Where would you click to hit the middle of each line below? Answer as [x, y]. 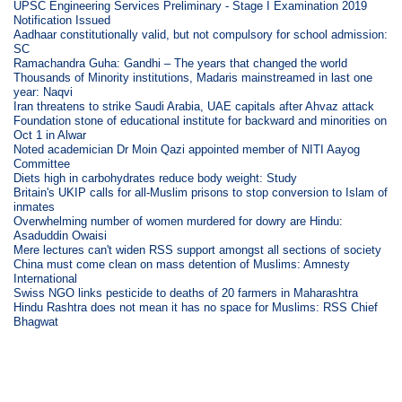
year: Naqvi [44, 92]
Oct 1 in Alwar [50, 135]
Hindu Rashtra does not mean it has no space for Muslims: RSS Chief [196, 307]
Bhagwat [36, 321]
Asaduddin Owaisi [61, 235]
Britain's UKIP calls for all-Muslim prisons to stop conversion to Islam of [201, 192]
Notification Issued [62, 20]
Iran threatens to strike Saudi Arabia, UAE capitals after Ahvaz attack [194, 106]
